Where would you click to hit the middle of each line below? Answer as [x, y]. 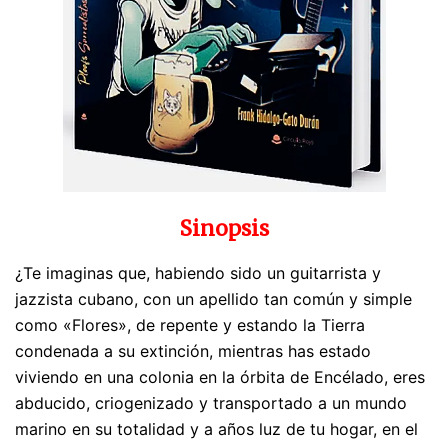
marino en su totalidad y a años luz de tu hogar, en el [216, 429]
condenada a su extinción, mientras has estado [193, 351]
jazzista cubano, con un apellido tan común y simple [213, 299]
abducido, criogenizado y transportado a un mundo [211, 403]
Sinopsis [224, 229]
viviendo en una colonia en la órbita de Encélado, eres [220, 377]
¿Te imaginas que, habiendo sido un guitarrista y [198, 273]
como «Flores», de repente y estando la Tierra [190, 325]
